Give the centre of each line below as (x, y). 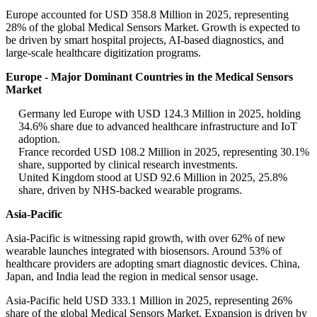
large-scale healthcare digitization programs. (103, 53)
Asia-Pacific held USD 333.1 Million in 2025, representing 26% (149, 301)
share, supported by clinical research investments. (128, 165)
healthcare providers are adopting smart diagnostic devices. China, (153, 264)
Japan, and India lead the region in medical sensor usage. (132, 277)
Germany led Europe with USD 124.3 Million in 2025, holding (160, 114)
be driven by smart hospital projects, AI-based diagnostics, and (145, 40)
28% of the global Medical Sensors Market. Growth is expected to (153, 28)
